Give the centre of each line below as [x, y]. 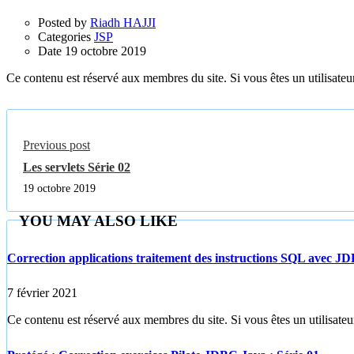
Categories [64, 36]
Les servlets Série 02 [77, 167]
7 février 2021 [42, 293]
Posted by [62, 22]
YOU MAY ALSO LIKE [98, 220]
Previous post [56, 145]
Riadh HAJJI [123, 22]
